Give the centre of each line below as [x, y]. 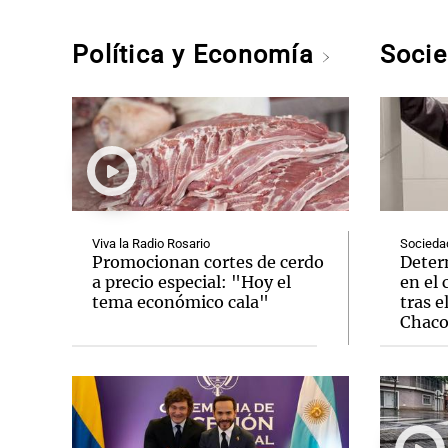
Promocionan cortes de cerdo [208, 262]
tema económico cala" [180, 302]
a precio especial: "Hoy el [191, 282]
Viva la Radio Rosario [151, 243]
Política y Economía [197, 54]
